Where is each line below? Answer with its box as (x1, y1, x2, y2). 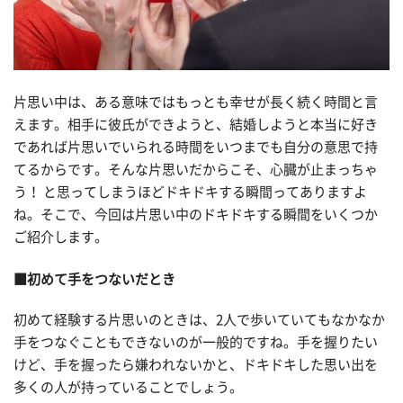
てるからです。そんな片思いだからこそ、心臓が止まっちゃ (13, 162, 378, 176)
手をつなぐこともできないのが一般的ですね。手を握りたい (13, 336, 378, 350)
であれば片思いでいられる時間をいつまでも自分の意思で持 (13, 139, 378, 154)
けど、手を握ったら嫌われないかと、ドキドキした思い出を (13, 358, 378, 372)
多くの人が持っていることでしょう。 (13, 381, 243, 395)
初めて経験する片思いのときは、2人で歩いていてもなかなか (13, 313, 385, 327)
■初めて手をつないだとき (13, 272, 175, 286)
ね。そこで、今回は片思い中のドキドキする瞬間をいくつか (13, 207, 378, 221)
